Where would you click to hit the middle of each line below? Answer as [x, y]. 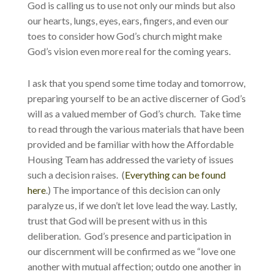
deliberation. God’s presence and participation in [129, 235]
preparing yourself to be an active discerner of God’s [136, 98]
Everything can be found [175, 174]
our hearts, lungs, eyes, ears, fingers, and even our [128, 20]
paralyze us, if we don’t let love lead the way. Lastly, [132, 205]
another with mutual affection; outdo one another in [134, 266]
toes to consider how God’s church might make [124, 35]
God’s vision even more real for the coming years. [129, 51]
